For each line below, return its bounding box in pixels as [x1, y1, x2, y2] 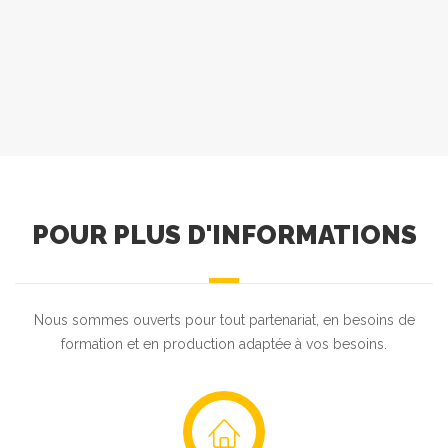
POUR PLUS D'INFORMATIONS [31, 220, 417, 251]
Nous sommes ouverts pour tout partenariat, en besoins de [33, 312, 415, 329]
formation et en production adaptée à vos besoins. [61, 336, 387, 353]
